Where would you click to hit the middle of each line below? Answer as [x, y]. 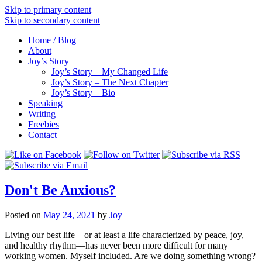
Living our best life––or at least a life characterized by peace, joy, [124, 235]
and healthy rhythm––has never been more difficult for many [116, 245]
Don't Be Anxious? [60, 190]
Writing [42, 114]
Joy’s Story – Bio [83, 93]
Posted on [24, 215]
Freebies [44, 124]
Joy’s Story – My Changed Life [110, 72]
